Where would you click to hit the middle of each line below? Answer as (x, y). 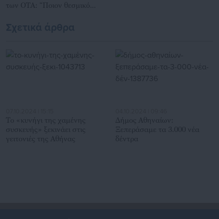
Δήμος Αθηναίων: (144, 120)
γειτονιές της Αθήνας (41, 139)
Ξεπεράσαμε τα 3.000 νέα (157, 129)
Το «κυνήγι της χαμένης (46, 120)
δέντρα (127, 139)
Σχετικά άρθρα (40, 27)
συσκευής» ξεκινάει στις (46, 129)
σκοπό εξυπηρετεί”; (38, 14)
